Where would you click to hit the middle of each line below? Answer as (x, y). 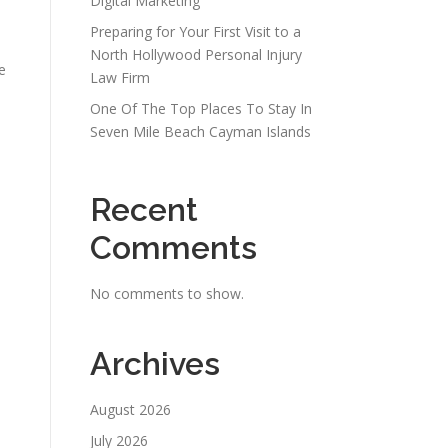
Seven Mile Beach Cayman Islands (200, 131)
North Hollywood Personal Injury (196, 54)
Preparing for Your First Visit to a (195, 31)
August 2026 (130, 409)
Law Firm (120, 77)
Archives (155, 363)
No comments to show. (167, 293)
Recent (144, 209)
